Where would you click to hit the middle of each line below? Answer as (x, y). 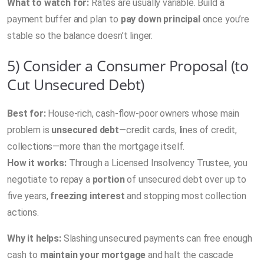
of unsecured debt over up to (185, 179)
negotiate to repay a (50, 179)
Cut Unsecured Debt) (76, 84)
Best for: (27, 113)
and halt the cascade (189, 255)
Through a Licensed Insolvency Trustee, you (157, 163)
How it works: (37, 163)
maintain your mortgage (93, 255)
